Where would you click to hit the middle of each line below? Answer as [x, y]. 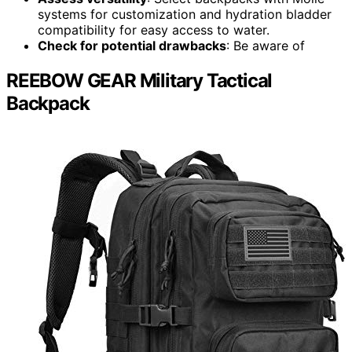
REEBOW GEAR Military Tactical [139, 80]
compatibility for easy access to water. [154, 29]
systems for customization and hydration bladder [185, 14]
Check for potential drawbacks [132, 45]
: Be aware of [266, 45]
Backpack [48, 103]
